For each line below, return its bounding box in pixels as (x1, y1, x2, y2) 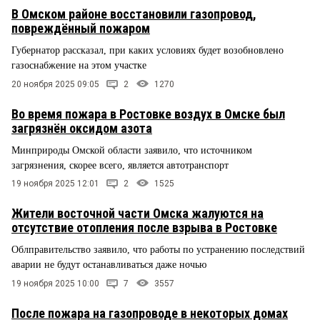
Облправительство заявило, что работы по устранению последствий (11, 244, 305, 256)
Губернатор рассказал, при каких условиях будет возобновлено (11, 44, 284, 56)
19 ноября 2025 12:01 (11, 179, 99, 189)
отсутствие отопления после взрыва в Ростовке (11, 220, 277, 236)
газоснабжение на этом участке (11, 59, 146, 71)
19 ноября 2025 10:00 (11, 279, 99, 289)
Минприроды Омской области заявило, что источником (11, 144, 252, 156)
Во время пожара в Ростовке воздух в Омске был (11, 106, 285, 121)
